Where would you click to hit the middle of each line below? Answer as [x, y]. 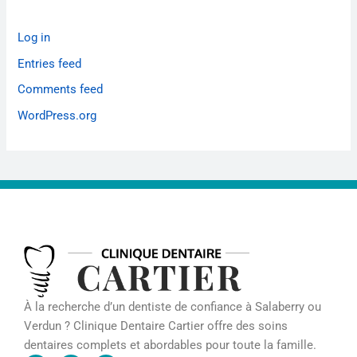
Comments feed [61, 90]
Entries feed [50, 63]
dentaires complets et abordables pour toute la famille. [170, 345]
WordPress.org [57, 116]
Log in [34, 38]
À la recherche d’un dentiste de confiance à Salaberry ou [173, 306]
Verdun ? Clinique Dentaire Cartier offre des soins [156, 326]
